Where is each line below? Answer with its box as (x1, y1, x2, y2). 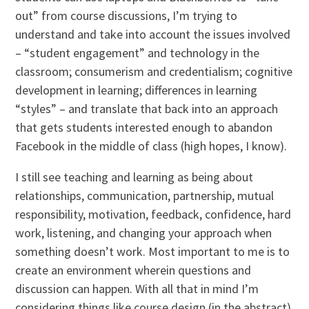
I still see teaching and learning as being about (15, 169, 254, 186)
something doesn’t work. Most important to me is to (15, 243, 290, 260)
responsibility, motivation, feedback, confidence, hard (15, 206, 292, 223)
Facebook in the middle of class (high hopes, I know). (15, 138, 288, 154)
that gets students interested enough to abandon (15, 119, 273, 136)
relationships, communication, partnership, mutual (15, 188, 275, 204)
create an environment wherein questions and (15, 262, 252, 279)
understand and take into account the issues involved (15, 26, 291, 43)
